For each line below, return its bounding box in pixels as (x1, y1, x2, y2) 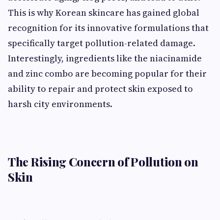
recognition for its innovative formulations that (8, 21, 209, 34)
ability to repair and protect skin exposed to (8, 82, 193, 95)
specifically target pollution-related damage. (8, 36, 195, 49)
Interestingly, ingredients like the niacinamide (8, 52, 202, 64)
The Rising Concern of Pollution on (8, 153, 198, 169)
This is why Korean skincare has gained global (8, 6, 199, 19)
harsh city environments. (8, 97, 112, 110)
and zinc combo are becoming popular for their (8, 67, 207, 80)
